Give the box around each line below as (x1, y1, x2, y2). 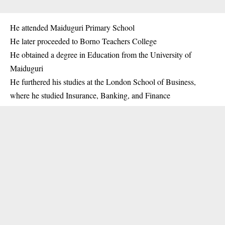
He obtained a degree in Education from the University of (10, 49, 191, 60)
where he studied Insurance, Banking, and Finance (10, 90, 170, 101)
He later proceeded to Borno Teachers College (10, 36, 157, 47)
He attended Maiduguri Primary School (10, 22, 135, 33)
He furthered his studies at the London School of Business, (10, 76, 196, 87)
